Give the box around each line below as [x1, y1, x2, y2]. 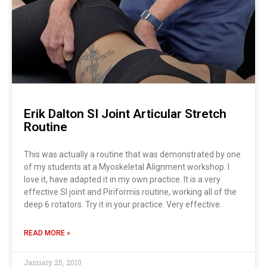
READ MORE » [24, 228, 70, 237]
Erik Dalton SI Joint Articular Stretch [24, 106, 226, 121]
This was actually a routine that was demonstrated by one [24, 149, 241, 159]
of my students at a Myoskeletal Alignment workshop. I [24, 162, 229, 172]
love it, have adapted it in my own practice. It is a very [24, 174, 221, 184]
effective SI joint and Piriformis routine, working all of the [24, 187, 237, 197]
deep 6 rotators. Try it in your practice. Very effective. [24, 199, 222, 209]
